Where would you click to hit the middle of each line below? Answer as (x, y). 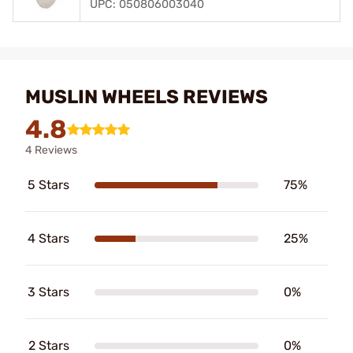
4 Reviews (51, 150)
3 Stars (48, 292)
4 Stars (48, 238)
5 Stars (48, 185)
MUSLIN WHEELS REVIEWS (147, 97)
